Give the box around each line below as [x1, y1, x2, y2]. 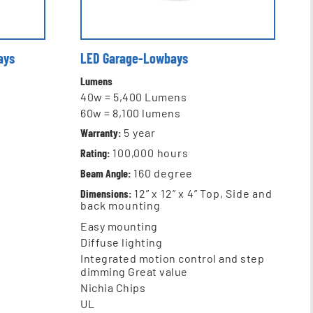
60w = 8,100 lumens [80, 106, 181, 120]
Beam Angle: [80, 166, 131, 180]
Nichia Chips [80, 281, 146, 295]
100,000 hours [110, 146, 189, 160]
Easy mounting [80, 219, 158, 233]
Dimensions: [80, 187, 132, 201]
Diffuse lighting [80, 235, 163, 249]
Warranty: [80, 126, 122, 140]
